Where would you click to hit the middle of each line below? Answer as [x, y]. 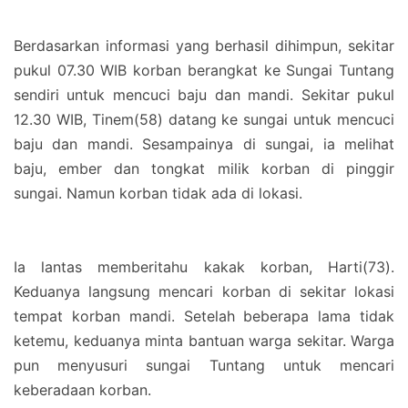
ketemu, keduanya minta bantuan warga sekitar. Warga [204, 341]
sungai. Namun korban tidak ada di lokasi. [160, 193]
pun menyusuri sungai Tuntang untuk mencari [204, 365]
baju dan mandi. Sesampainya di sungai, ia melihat [204, 144]
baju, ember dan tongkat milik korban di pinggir [204, 168]
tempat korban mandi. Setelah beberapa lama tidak [204, 316]
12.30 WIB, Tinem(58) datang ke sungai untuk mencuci [204, 119]
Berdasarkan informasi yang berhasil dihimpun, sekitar [204, 46]
